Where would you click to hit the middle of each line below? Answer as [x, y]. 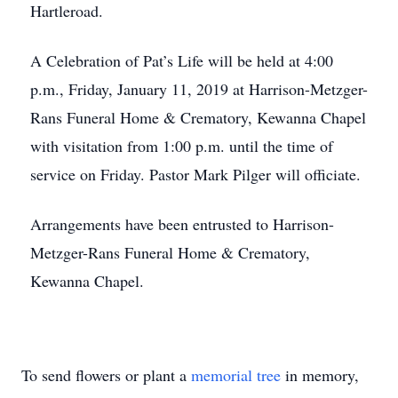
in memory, [320, 375]
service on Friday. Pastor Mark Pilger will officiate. [195, 174]
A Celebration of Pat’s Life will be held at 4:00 [182, 60]
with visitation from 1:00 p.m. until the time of [182, 146]
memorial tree [236, 375]
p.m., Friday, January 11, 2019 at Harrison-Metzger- [199, 89]
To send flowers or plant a [106, 375]
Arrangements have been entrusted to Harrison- [182, 224]
